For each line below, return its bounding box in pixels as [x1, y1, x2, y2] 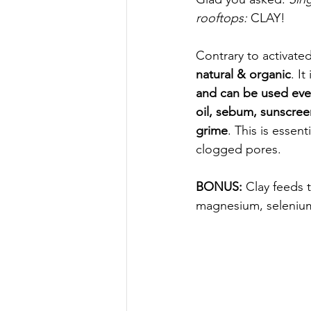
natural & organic [196, 67, 291, 82]
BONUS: [196, 179, 246, 194]
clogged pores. [196, 142, 281, 157]
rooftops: [196, 10, 251, 26]
